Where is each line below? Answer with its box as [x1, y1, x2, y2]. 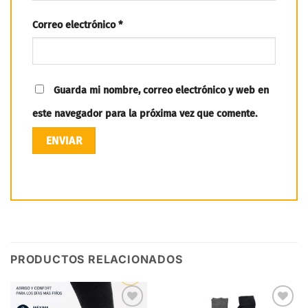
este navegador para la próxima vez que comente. [32, 107, 257, 120]
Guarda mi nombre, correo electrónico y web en [54, 84, 269, 96]
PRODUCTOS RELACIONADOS [10, 252, 183, 267]
